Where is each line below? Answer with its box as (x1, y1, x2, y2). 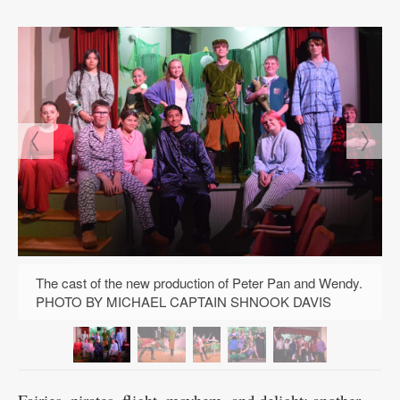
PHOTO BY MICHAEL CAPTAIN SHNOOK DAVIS (36, 292, 331, 312)
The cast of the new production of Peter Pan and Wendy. (36, 273, 362, 293)
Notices (18, 43, 69, 65)
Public (18, 21, 59, 43)
